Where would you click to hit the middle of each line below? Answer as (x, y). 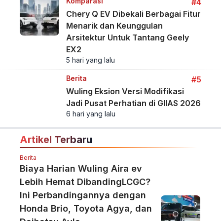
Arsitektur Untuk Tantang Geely (127, 38)
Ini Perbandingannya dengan (83, 195)
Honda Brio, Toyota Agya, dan (86, 209)
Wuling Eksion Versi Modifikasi (125, 92)
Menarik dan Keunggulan (114, 26)
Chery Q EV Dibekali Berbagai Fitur (133, 14)
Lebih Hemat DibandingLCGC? (85, 182)
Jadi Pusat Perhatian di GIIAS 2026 (133, 103)
